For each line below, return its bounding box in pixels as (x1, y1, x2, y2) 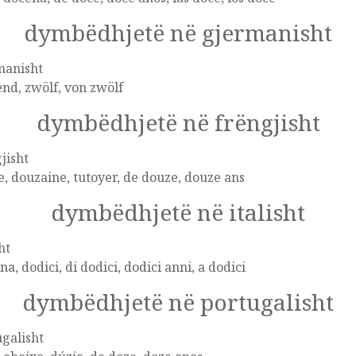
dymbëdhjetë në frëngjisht (36, 107, 320, 137)
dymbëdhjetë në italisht (51, 197, 305, 227)
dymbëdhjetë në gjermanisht (24, 17, 332, 48)
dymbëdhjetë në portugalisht (22, 287, 334, 317)
